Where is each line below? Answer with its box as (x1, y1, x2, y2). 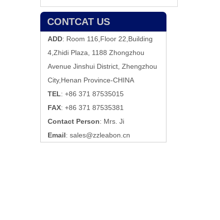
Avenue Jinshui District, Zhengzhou (48, 62, 157, 70)
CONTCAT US (47, 16, 110, 27)
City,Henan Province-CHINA (48, 76, 134, 84)
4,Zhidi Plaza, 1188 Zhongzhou (48, 48, 144, 56)
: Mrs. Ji (100, 117, 124, 125)
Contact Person (48, 117, 100, 125)
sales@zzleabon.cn (70, 131, 130, 139)
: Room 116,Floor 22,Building (62, 34, 153, 43)
